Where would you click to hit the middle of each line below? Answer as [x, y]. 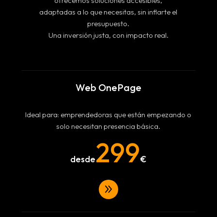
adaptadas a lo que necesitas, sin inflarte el [108, 12]
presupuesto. [108, 23]
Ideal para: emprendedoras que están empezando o [108, 115]
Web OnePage [108, 87]
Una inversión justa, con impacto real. [108, 35]
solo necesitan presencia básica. [108, 126]
